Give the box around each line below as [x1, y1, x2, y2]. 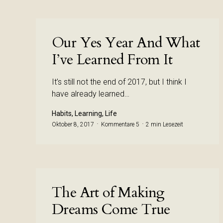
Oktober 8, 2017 [52, 121, 94, 128]
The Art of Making [52, 183, 165, 203]
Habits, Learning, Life [52, 110, 117, 117]
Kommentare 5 [100, 121, 141, 128]
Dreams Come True [52, 200, 170, 220]
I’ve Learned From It [52, 50, 172, 70]
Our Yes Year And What [52, 33, 200, 53]
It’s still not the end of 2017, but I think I [52, 77, 187, 87]
